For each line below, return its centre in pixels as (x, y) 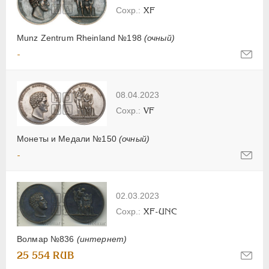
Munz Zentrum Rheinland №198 (80, 38)
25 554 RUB (46, 256)
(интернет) (102, 239)
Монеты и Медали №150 (68, 139)
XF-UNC (160, 212)
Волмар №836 (47, 239)
